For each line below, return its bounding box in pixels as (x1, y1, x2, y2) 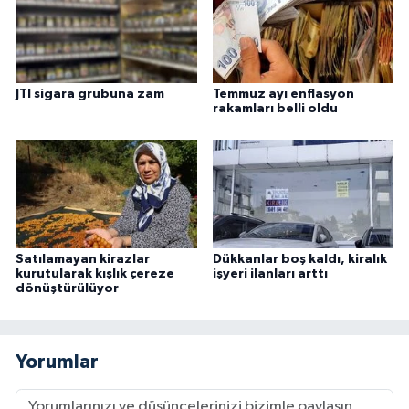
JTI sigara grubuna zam (16, 88, 164, 101)
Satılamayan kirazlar (16, 253, 150, 267)
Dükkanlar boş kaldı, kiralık (212, 253, 387, 267)
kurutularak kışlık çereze (16, 267, 174, 281)
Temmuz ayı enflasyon (212, 88, 354, 101)
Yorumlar (16, 351, 99, 372)
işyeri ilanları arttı (212, 267, 328, 281)
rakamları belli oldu (212, 102, 338, 116)
